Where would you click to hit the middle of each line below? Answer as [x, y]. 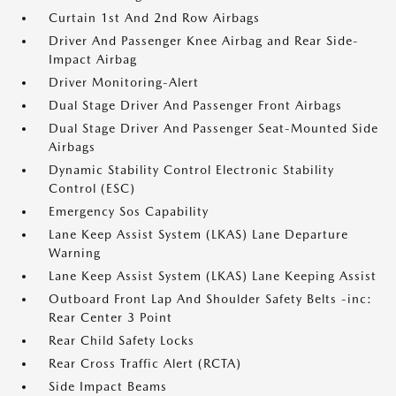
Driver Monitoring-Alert [124, 82]
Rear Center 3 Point [110, 317]
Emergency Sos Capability [129, 211]
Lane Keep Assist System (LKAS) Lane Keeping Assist [213, 276]
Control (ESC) [92, 188]
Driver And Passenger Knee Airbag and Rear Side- [204, 41]
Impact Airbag [93, 59]
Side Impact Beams [108, 386]
